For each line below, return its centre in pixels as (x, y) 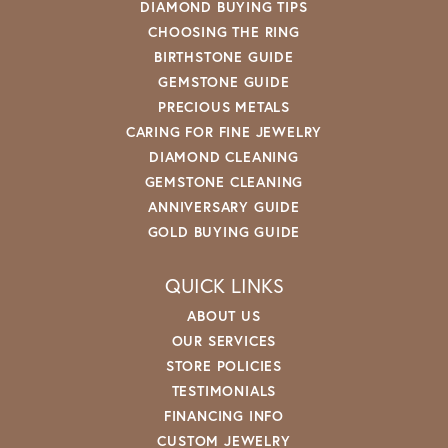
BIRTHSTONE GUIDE (224, 56)
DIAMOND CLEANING (224, 156)
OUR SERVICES (224, 340)
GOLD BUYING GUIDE (224, 231)
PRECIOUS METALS (224, 106)
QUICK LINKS (224, 285)
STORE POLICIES (224, 365)
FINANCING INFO (224, 415)
